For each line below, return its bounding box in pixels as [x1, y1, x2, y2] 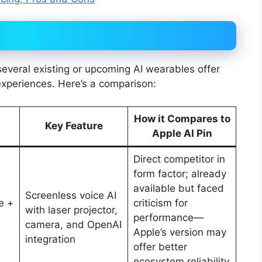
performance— [133, 211, 204, 223]
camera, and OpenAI [25, 218, 122, 230]
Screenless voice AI [25, 189, 116, 201]
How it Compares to [133, 112, 230, 125]
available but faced [133, 182, 224, 194]
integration [25, 233, 75, 245]
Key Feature [44, 119, 103, 132]
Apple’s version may [133, 226, 226, 238]
